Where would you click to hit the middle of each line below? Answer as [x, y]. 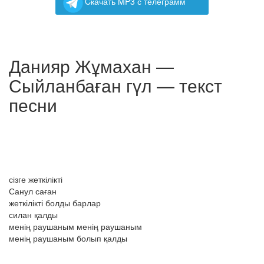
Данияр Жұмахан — [91, 66]
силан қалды [33, 214]
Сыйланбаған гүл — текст [115, 85]
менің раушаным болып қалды [68, 238]
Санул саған [33, 191]
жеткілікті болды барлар [55, 203]
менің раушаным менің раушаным [75, 226]
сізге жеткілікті [36, 179]
